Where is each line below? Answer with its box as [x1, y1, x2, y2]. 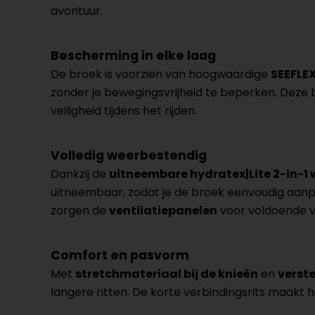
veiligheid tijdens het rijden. [51, 102, 197, 119]
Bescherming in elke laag [51, 46, 216, 64]
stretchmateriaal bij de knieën [75, 265, 258, 282]
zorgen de [51, 202, 109, 219]
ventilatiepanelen [109, 202, 217, 219]
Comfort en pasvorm [51, 246, 189, 264]
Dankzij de [51, 165, 109, 182]
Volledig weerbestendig [51, 146, 207, 164]
